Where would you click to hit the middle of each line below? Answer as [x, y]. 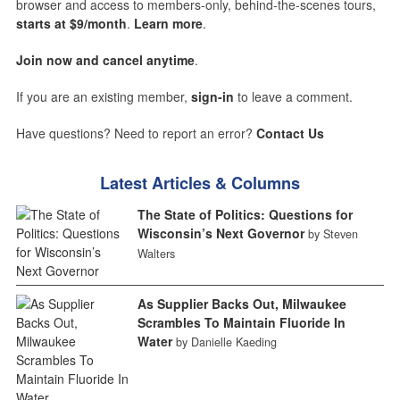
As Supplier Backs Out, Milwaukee [242, 304]
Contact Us [290, 133]
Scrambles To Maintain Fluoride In [241, 323]
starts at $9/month [71, 24]
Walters [156, 254]
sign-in [212, 97]
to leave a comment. [293, 97]
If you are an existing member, [103, 97]
